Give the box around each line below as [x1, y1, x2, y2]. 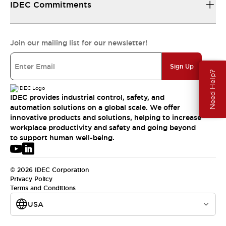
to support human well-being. [10, 133, 115, 142]
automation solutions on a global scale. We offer [10, 103, 180, 112]
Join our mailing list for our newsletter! [10, 38, 147, 47]
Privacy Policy [10, 175, 52, 183]
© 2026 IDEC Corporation [10, 166, 89, 174]
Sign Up [170, 62, 194, 71]
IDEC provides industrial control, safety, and [10, 93, 164, 102]
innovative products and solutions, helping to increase [10, 113, 201, 122]
